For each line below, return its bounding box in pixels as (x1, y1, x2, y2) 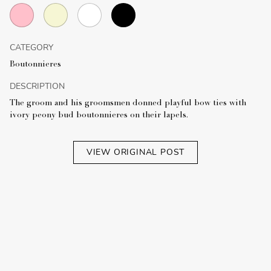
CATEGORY (10, 42, 53, 54)
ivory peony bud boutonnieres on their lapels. (10, 111, 188, 120)
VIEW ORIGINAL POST (86, 146, 185, 158)
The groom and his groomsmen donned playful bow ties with (10, 99, 246, 108)
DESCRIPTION (10, 80, 65, 93)
